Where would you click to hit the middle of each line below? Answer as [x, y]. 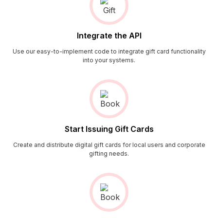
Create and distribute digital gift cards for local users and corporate [109, 145]
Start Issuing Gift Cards [109, 129]
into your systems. [109, 60]
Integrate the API [109, 35]
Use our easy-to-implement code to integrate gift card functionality [109, 51]
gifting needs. [109, 153]
